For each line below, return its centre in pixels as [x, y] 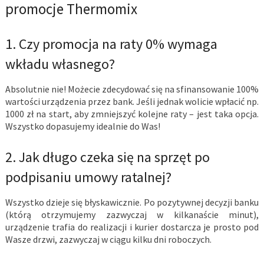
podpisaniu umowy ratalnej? [88, 177]
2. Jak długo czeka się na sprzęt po [107, 157]
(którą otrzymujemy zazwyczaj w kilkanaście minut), [132, 215]
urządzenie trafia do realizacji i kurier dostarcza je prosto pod [132, 227]
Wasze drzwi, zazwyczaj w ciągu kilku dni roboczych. [108, 240]
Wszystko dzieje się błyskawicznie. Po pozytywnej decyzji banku [132, 202]
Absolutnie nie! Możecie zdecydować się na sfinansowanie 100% [132, 89]
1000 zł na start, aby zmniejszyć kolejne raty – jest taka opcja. [132, 114]
